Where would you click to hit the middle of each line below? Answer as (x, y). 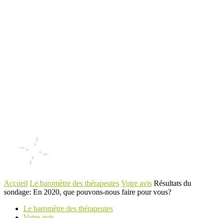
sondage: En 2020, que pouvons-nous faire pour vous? (88, 192)
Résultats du (173, 183)
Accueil (16, 183)
